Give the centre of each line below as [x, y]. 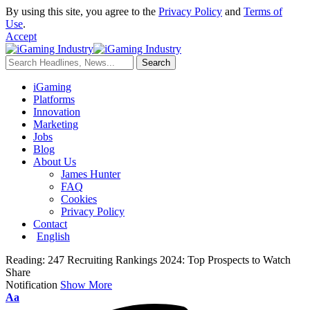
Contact [50, 224]
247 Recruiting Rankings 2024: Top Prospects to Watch [169, 260]
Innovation [57, 112]
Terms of [263, 11]
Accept [21, 36]
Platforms [54, 99]
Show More [86, 285]
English [53, 236]
